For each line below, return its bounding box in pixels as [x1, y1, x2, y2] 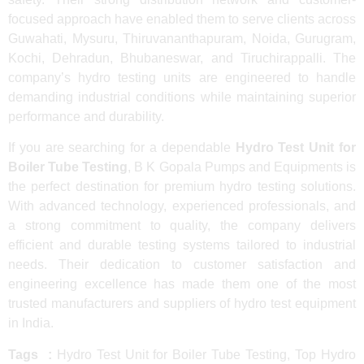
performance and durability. [8, 109, 164, 123]
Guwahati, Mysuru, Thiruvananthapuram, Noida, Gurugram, [8, 31, 356, 45]
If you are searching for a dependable [8, 141, 236, 155]
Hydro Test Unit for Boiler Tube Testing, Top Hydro [51, 347, 357, 362]
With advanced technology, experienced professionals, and [8, 199, 356, 214]
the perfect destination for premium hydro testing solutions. [8, 180, 356, 194]
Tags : [8, 347, 52, 362]
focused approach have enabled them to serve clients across [8, 11, 356, 26]
